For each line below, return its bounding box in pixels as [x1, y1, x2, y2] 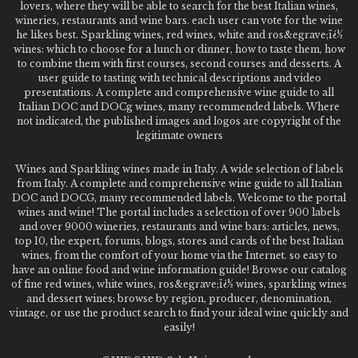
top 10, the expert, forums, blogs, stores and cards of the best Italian [14, 235, 344, 247]
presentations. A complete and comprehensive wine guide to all [24, 86, 334, 98]
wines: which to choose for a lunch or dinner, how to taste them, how [13, 43, 345, 55]
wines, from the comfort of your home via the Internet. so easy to [21, 249, 337, 261]
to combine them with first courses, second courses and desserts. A [17, 58, 341, 70]
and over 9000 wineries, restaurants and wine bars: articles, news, [18, 221, 340, 233]
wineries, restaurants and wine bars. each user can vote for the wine [15, 14, 343, 26]
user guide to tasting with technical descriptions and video [37, 72, 321, 84]
